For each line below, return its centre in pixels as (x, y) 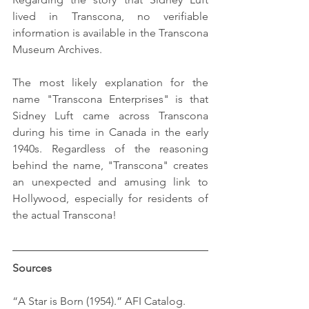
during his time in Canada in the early (110, 132)
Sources (32, 268)
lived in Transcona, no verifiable (110, 17)
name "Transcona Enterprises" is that (110, 99)
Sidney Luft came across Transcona (110, 116)
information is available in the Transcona (110, 33)
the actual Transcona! (64, 215)
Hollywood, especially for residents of (110, 199)
